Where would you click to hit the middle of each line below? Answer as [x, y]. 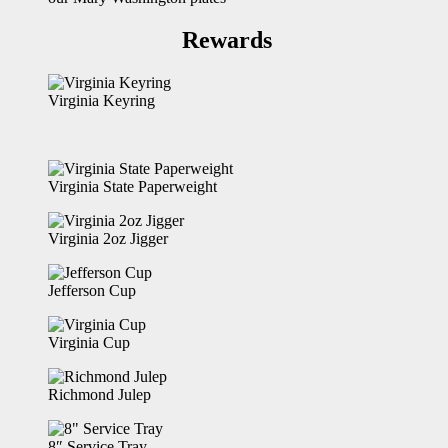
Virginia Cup [89, 343]
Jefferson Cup [92, 291]
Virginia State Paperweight [132, 187]
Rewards [140, 40]
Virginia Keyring [101, 101]
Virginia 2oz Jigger [108, 239]
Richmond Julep [99, 395]
